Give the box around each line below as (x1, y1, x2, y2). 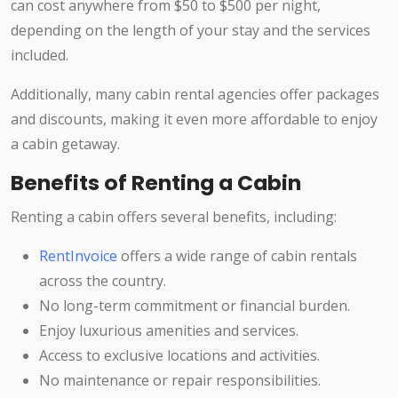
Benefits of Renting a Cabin (11, 168, 301, 198)
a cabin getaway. (11, 134, 120, 155)
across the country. (39, 271, 166, 291)
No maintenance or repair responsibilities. (39, 370, 321, 391)
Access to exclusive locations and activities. (39, 346, 320, 366)
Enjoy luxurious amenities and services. (39, 321, 298, 341)
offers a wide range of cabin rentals (117, 246, 357, 267)
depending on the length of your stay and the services (11, 20, 370, 41)
